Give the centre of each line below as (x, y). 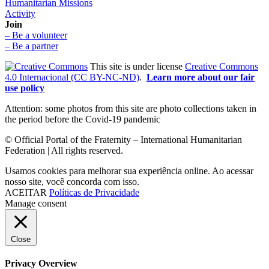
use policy (25, 88)
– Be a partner (32, 46)
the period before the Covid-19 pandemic (83, 119)
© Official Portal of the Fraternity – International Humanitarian (123, 139)
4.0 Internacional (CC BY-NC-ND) (72, 77)
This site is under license (136, 66)
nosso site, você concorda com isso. (72, 181)
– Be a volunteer (36, 35)
